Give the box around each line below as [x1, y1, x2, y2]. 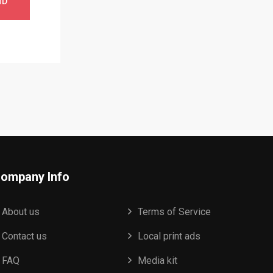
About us [2, 206, 40, 218]
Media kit [138, 255, 178, 267]
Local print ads [138, 230, 201, 243]
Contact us [2, 230, 48, 243]
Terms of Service [138, 206, 211, 218]
